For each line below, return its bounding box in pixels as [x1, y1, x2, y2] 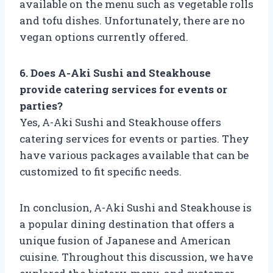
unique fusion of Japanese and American [19, 233, 231, 247]
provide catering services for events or [19, 82, 227, 96]
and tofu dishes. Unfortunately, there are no [19, 13, 245, 27]
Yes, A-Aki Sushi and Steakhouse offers [19, 115, 221, 129]
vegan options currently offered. [19, 29, 188, 44]
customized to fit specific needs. [19, 164, 182, 179]
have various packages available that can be [19, 147, 249, 162]
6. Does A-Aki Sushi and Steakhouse [19, 65, 211, 80]
